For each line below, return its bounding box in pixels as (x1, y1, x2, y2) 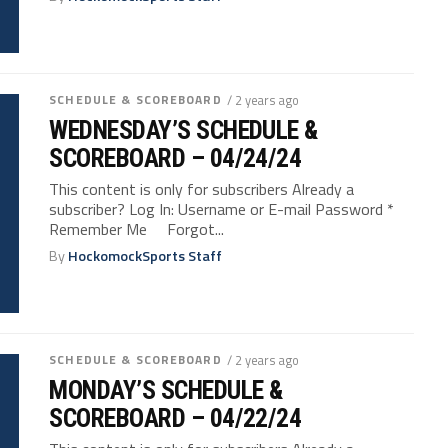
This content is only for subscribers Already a (49, 176, 355, 201)
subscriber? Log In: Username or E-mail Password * (49, 196, 395, 221)
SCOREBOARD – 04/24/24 (49, 142, 302, 173)
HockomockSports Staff (68, 244, 223, 267)
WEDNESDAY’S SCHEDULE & (49, 114, 318, 145)
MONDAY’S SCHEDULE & (49, 374, 283, 405)
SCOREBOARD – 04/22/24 (49, 402, 302, 433)
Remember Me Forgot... (49, 216, 225, 241)
